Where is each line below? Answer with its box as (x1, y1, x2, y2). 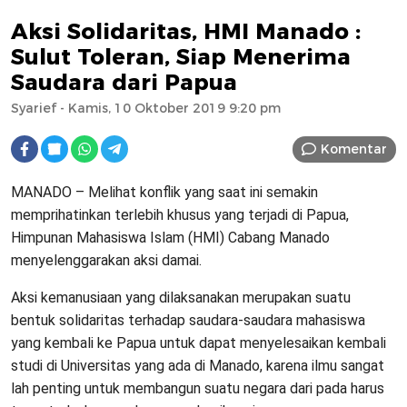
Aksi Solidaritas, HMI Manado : (11, 18, 361, 45)
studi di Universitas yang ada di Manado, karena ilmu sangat (11, 357, 384, 375)
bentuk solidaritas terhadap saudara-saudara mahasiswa (11, 312, 365, 330)
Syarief (11, 100, 56, 117)
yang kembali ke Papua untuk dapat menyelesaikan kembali (11, 334, 386, 352)
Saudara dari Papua (11, 69, 237, 96)
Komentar (321, 140, 387, 157)
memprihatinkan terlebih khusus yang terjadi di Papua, (11, 206, 349, 224)
